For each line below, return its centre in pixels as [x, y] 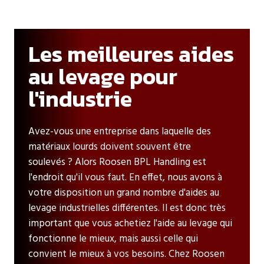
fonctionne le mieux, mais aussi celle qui [113, 239]
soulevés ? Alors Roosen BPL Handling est [117, 162]
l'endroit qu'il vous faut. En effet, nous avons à [125, 177]
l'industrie [80, 98]
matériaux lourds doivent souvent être [110, 147]
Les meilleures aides [131, 54]
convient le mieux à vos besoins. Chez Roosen [126, 254]
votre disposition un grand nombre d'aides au [124, 193]
